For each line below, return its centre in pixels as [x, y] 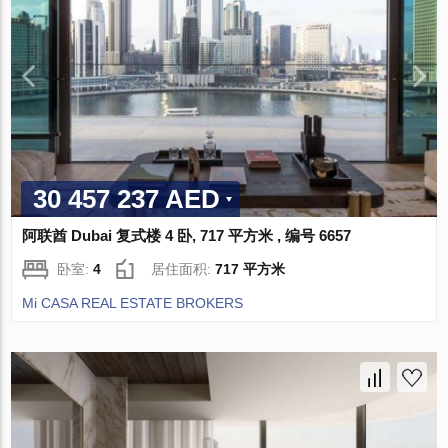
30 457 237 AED [127, 198]
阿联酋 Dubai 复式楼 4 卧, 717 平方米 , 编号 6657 [187, 235]
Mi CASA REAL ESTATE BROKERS [133, 302]
